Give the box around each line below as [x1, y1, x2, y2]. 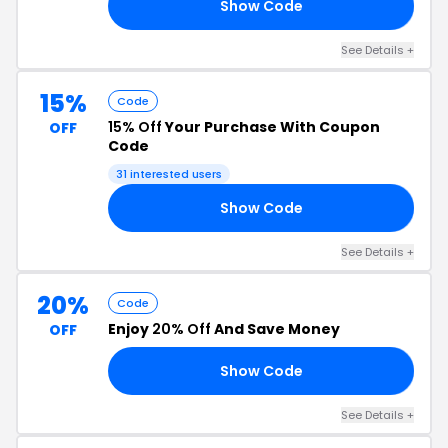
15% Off [108, 117, 162, 137]
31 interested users [116, 166, 222, 182]
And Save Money [211, 319, 340, 339]
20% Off [152, 319, 211, 339]
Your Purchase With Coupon [162, 117, 380, 137]
